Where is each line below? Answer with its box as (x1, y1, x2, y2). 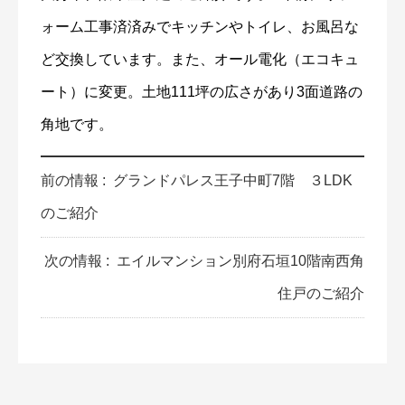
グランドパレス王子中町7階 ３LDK (113, 173, 353, 189)
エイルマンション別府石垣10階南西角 (117, 253, 364, 269)
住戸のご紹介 (278, 286, 364, 302)
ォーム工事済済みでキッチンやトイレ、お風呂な (41, 19, 359, 35)
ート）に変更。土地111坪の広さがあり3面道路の (41, 84, 363, 100)
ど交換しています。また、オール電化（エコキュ (41, 52, 359, 68)
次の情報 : (44, 253, 113, 269)
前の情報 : (41, 173, 109, 189)
